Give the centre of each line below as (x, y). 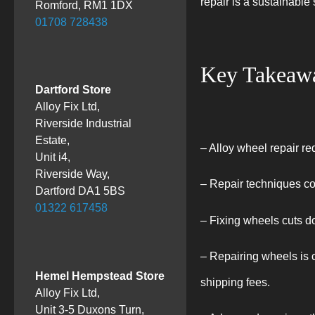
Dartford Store (73, 90)
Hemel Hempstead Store (100, 276)
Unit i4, (53, 157)
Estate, (52, 141)
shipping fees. (235, 283)
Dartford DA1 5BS (80, 191)
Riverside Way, (72, 174)
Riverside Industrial (83, 124)
